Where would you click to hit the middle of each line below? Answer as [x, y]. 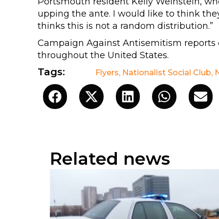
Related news [110, 159]
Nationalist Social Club [166, 73]
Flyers [107, 73]
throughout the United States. [103, 55]
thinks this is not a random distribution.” [125, 26]
